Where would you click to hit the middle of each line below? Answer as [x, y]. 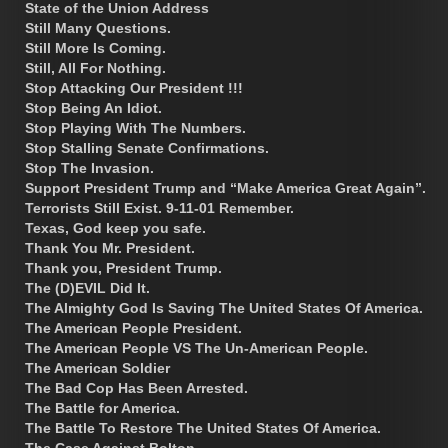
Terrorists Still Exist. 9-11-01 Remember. [159, 207]
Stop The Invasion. [89, 167]
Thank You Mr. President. [110, 247]
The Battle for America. [102, 407]
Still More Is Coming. [95, 47]
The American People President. [133, 327]
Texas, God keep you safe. [115, 227]
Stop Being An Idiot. [93, 107]
